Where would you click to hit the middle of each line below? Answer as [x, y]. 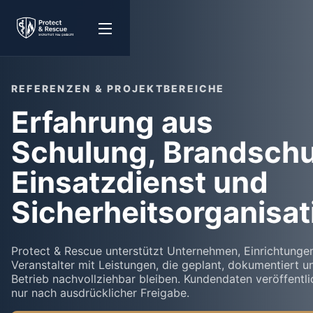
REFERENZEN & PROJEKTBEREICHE [118, 88]
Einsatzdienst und [140, 182]
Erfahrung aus [112, 122]
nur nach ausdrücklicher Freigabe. [100, 293]
